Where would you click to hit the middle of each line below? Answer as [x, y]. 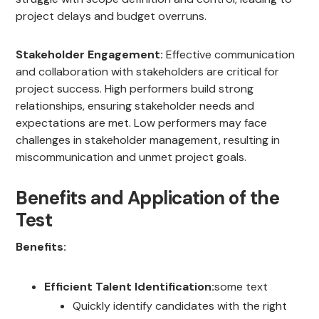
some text [241, 287]
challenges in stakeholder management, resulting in [148, 140]
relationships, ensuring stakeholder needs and [135, 106]
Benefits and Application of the [148, 198]
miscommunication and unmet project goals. [131, 157]
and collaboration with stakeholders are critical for [148, 72]
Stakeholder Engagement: [90, 55]
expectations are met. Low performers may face [142, 123]
